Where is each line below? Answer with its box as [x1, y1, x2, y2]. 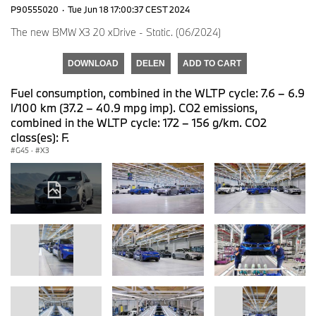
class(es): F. [11, 129, 69, 145]
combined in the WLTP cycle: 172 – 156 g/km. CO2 [11, 114, 267, 130]
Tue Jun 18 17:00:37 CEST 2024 [68, 3, 190, 15]
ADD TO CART [183, 58, 241, 68]
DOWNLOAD [68, 58, 119, 68]
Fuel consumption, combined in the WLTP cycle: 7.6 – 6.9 [11, 85, 305, 100]
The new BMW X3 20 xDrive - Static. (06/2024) [11, 25, 221, 39]
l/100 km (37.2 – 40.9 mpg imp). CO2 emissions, [11, 99, 257, 115]
